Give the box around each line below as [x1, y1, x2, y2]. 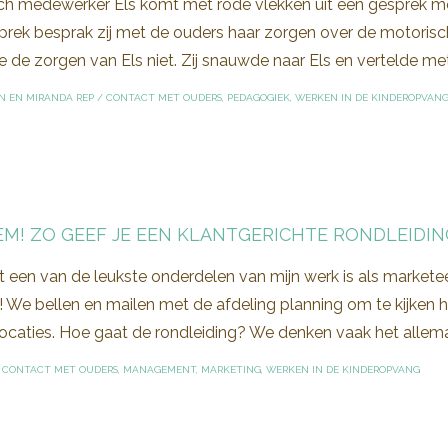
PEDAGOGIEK [227, 91, 290, 103]
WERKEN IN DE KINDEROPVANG [266, 363, 420, 375]
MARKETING [201, 363, 261, 375]
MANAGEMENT [123, 363, 196, 375]
